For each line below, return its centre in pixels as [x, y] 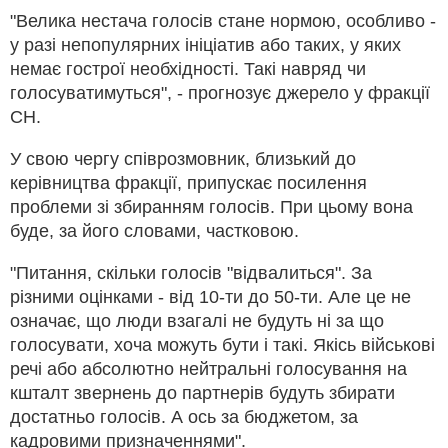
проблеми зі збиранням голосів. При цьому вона [211, 206]
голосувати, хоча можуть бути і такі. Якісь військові [222, 344]
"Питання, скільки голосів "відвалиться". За [191, 272]
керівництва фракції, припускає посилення [188, 182]
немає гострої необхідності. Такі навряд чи [188, 68]
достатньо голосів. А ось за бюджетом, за [184, 416]
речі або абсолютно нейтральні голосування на [208, 368]
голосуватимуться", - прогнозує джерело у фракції [220, 92]
